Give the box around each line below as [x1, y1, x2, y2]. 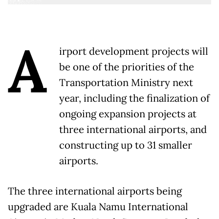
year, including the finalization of [59, 91, 210, 105]
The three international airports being [8, 184, 182, 197]
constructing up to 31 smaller [59, 138, 192, 152]
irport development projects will [59, 44, 208, 58]
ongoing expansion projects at [59, 107, 197, 120]
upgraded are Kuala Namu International [8, 200, 188, 213]
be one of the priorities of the [59, 60, 194, 73]
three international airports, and [59, 123, 207, 136]
